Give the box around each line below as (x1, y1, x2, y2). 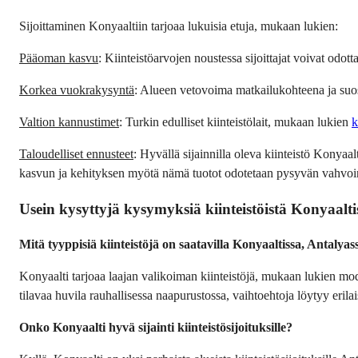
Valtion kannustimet (19, 114, 119, 129)
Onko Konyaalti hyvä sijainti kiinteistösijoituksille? (19, 320, 292, 335)
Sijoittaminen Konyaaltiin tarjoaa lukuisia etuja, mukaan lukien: (19, 18, 338, 33)
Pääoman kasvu (19, 50, 98, 65)
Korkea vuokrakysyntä (19, 82, 134, 97)
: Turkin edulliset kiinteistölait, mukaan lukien (119, 114, 352, 129)
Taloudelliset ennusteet (19, 146, 133, 161)
